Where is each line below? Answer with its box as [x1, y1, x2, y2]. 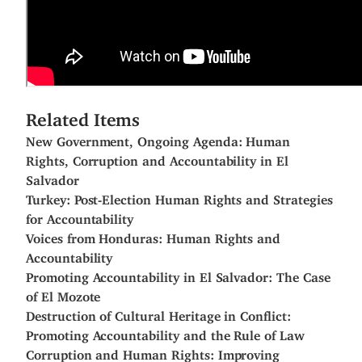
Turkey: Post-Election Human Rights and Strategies [26, 192, 333, 202]
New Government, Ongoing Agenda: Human [26, 133, 291, 144]
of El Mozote [26, 288, 101, 299]
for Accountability [26, 211, 134, 221]
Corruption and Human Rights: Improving [26, 347, 280, 357]
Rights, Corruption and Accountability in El [26, 153, 288, 163]
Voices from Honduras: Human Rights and [26, 230, 281, 241]
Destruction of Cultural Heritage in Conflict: [26, 308, 291, 318]
